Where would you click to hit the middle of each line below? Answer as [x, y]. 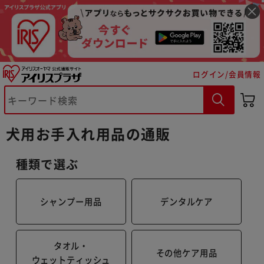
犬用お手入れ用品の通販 [88, 133]
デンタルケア [187, 201]
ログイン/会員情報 [227, 74]
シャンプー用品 [71, 201]
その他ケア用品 [187, 252]
